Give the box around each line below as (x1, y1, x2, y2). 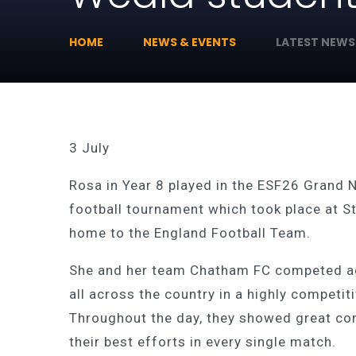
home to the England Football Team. (69, 225, 315, 241)
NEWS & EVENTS (143, 34, 236, 50)
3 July (69, 140, 110, 156)
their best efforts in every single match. (69, 334, 340, 350)
